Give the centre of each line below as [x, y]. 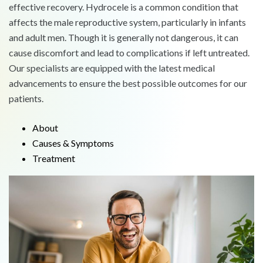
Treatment [54, 159]
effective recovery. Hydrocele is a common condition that [124, 7]
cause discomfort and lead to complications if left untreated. [129, 53]
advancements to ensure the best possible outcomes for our [128, 83]
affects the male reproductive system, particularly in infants [127, 22]
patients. [26, 99]
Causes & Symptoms [73, 143]
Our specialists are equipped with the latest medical [112, 68]
